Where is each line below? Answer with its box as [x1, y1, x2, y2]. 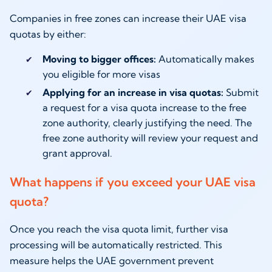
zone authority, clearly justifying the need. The [42, 116, 252, 129]
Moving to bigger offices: [42, 52, 156, 65]
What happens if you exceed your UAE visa [10, 174, 256, 189]
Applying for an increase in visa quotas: [42, 86, 223, 98]
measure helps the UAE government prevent [10, 254, 214, 267]
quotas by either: [10, 27, 86, 40]
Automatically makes [155, 52, 254, 65]
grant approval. [42, 146, 112, 159]
